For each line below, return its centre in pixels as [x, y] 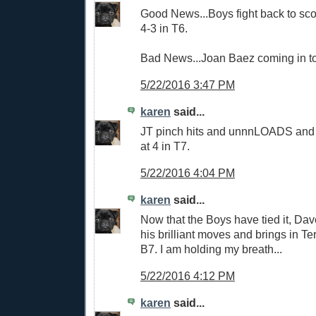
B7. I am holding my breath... [211, 249]
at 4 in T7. [165, 146]
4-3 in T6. [164, 29]
